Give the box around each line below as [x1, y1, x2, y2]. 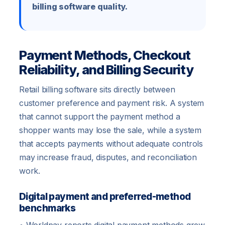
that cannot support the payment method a [19, 111, 180, 122]
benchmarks [19, 202, 76, 214]
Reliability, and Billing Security [19, 62, 193, 78]
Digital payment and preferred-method [19, 191, 191, 203]
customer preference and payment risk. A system [19, 98, 204, 108]
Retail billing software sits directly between [19, 84, 175, 95]
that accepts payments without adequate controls [19, 139, 203, 149]
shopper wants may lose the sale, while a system [19, 125, 201, 136]
